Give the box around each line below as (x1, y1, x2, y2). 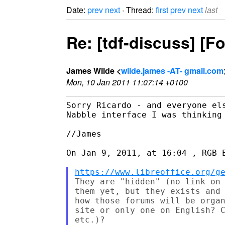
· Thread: (120, 4, 156, 16)
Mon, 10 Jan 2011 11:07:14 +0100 (66, 76, 188, 88)
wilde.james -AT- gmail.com (121, 64, 223, 76)
